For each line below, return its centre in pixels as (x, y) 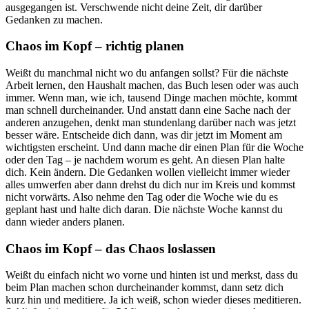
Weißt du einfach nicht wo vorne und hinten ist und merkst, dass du (152, 275)
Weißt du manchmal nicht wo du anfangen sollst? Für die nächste (147, 73)
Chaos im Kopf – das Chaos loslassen (111, 248)
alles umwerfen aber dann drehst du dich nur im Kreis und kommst (150, 185)
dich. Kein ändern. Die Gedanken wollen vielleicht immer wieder (148, 172)
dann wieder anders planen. (65, 222)
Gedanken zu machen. (54, 19)
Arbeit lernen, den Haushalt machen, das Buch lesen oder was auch (152, 85)
